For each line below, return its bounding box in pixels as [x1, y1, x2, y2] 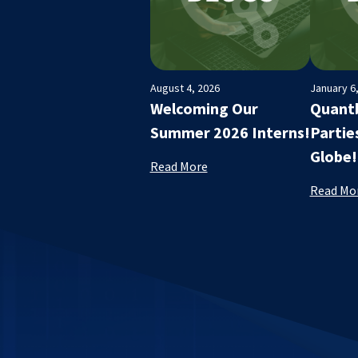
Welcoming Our [149, 97, 258, 118]
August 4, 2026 [149, 80, 220, 95]
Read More [149, 157, 208, 174]
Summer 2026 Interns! [149, 121, 310, 142]
